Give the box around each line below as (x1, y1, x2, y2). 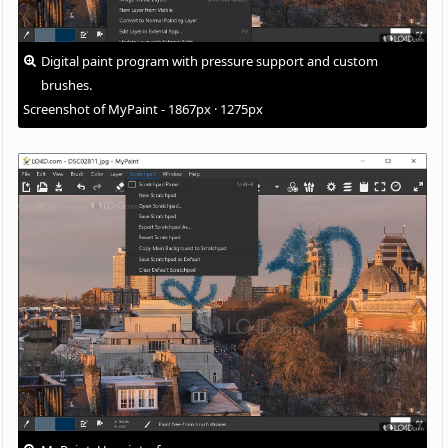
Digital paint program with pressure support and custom (41, 52, 379, 71)
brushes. (41, 76, 93, 95)
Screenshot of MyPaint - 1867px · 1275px (23, 100, 264, 119)
